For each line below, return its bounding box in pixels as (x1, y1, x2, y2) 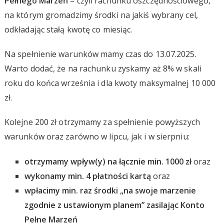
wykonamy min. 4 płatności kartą (24, 170, 151, 181)
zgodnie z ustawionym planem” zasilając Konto (24, 199, 204, 210)
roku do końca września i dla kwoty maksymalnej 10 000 (4, 77, 216, 88)
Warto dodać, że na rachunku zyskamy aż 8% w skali (4, 62, 201, 74)
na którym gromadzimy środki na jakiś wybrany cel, (4, 9, 198, 20)
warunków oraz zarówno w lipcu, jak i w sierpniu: (4, 130, 189, 142)
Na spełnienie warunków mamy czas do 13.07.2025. (4, 48, 196, 59)
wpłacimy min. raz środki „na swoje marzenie (24, 184, 196, 196)
